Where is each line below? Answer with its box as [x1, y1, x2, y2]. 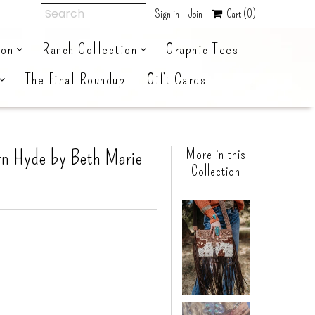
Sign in [155, 7, 179, 20]
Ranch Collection [42, 39, 137, 58]
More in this [186, 146, 246, 162]
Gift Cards [147, 70, 207, 89]
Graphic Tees [166, 39, 238, 58]
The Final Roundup [25, 70, 126, 89]
